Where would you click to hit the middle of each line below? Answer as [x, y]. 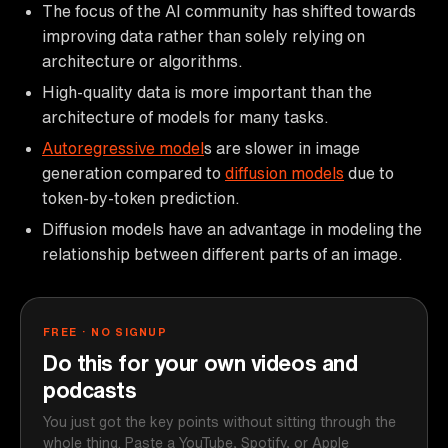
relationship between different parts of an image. [222, 253]
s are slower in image [282, 147]
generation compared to [133, 172]
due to [369, 172]
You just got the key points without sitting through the [219, 421]
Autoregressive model [123, 147]
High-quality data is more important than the [207, 91]
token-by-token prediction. [141, 197]
